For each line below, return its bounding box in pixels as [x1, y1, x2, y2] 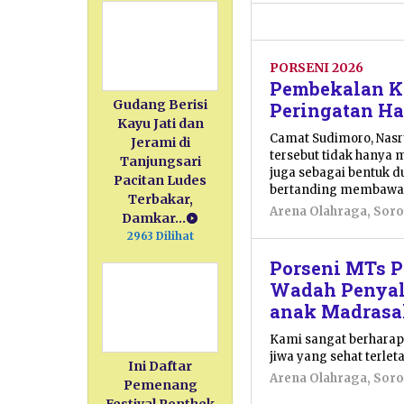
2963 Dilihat [126, 229, 194, 243]
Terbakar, [127, 191, 193, 208]
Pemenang [123, 377, 197, 394]
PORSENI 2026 [270, 59, 364, 76]
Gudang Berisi [113, 96, 208, 114]
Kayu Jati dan [116, 115, 204, 133]
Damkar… [122, 210, 187, 227]
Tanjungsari [119, 153, 201, 170]
